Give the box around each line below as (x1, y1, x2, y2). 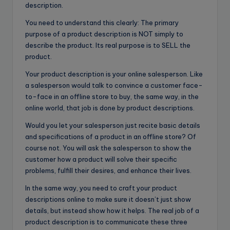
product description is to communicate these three (25, 217, 187, 226)
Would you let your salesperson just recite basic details (25, 121, 200, 129)
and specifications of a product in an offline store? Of (25, 132, 196, 141)
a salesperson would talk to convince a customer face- (25, 81, 203, 89)
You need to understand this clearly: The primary (25, 18, 179, 27)
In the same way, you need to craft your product (25, 183, 177, 192)
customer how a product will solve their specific (25, 155, 177, 163)
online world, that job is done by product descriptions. (25, 103, 195, 112)
